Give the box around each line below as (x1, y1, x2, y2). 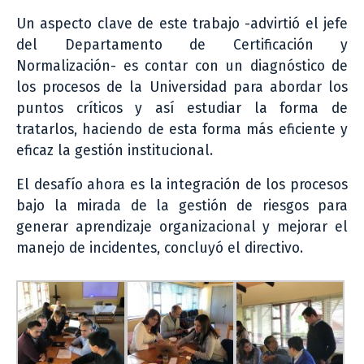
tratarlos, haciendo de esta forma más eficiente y (16, 120, 348, 138)
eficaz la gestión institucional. (16, 141, 213, 159)
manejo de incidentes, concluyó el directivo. (16, 239, 303, 257)
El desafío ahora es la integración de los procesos (16, 175, 348, 193)
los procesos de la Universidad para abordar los (16, 78, 348, 96)
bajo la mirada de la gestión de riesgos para (16, 197, 348, 214)
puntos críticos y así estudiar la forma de (16, 99, 348, 117)
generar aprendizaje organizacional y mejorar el (16, 218, 348, 236)
